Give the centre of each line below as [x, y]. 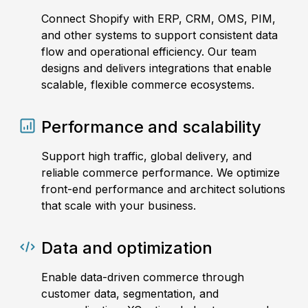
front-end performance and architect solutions [163, 189]
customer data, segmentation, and [130, 294]
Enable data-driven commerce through [143, 277]
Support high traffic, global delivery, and [146, 156]
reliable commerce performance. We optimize [161, 173]
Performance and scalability [151, 127]
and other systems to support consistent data [159, 35]
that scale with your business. [119, 206]
